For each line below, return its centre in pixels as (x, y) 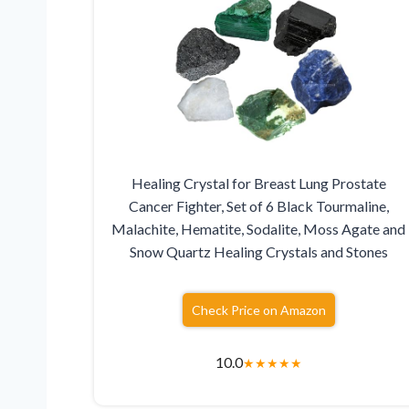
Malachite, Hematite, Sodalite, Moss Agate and (259, 229)
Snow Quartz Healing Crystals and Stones (258, 252)
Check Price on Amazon (258, 310)
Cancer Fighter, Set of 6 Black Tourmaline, (258, 206)
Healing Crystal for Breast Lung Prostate (258, 184)
